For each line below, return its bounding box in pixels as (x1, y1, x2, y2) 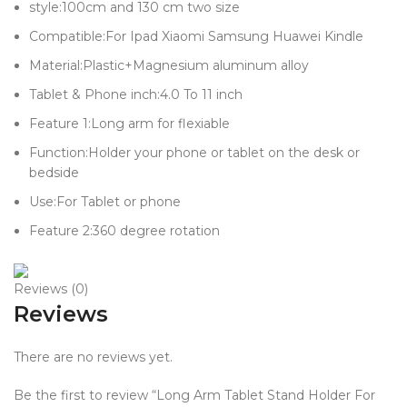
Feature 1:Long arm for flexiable (29, 115, 230, 133)
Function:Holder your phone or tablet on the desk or (29, 144, 360, 162)
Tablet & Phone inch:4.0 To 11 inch (29, 86, 243, 104)
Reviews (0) (14, 281, 88, 298)
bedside (29, 164, 79, 182)
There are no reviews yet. (14, 349, 173, 366)
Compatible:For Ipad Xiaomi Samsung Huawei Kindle (29, 28, 363, 45)
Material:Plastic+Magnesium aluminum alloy (29, 57, 309, 74)
